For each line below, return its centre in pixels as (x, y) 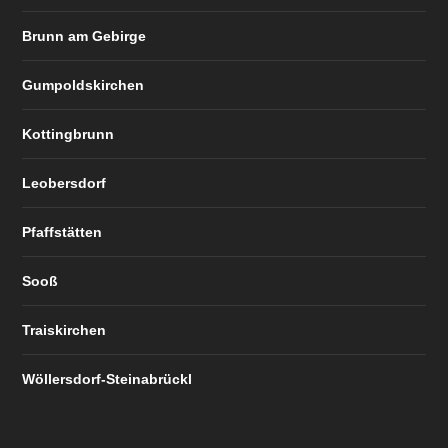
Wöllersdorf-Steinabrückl (107, 378)
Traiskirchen (64, 329)
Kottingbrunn (68, 133)
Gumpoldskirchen (83, 84)
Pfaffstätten (62, 231)
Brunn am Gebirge (84, 35)
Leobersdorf (64, 182)
